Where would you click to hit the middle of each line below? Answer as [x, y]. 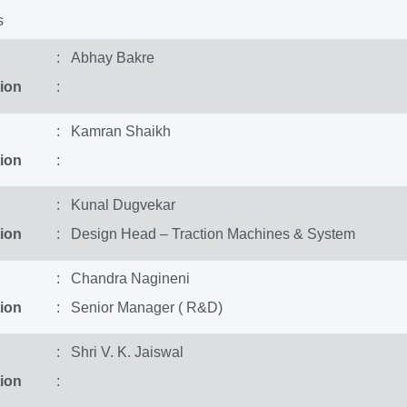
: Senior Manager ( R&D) [139, 308]
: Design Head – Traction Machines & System [205, 234]
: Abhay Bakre [105, 58]
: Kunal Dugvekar [115, 205]
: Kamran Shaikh [113, 131]
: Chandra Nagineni [123, 278]
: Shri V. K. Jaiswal [119, 352]
